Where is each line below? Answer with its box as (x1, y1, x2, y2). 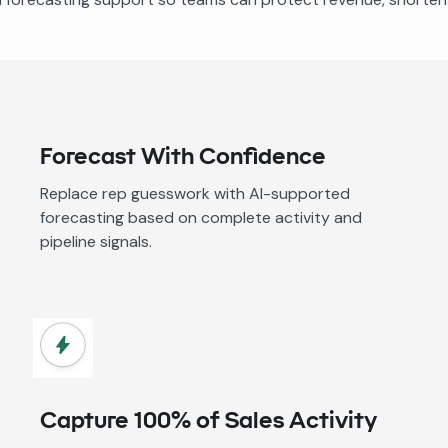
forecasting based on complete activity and (40, 207, 362, 228)
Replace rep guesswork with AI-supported (40, 183, 350, 204)
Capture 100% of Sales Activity (40, 405, 377, 434)
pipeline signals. (40, 231, 152, 252)
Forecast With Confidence (40, 141, 326, 170)
